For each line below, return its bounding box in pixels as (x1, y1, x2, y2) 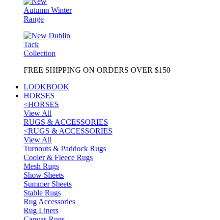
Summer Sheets (24, 180, 72, 188)
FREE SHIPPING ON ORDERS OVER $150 (24, 66, 170, 74)
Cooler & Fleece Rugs (24, 153, 93, 162)
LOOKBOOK (24, 82, 69, 91)
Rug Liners (24, 206, 58, 215)
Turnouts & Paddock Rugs (24, 144, 106, 153)
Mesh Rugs (24, 162, 59, 170)
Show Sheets (24, 171, 64, 179)
